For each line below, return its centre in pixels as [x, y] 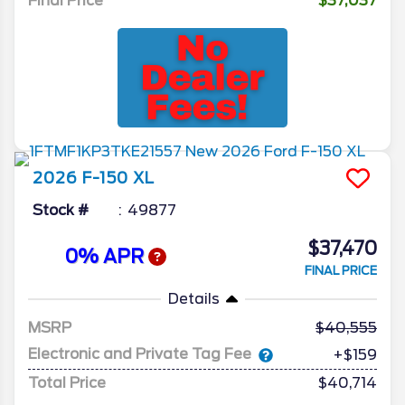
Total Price [67, 382]
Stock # [61, 210]
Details [193, 298]
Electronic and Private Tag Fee [140, 354]
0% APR [106, 257]
